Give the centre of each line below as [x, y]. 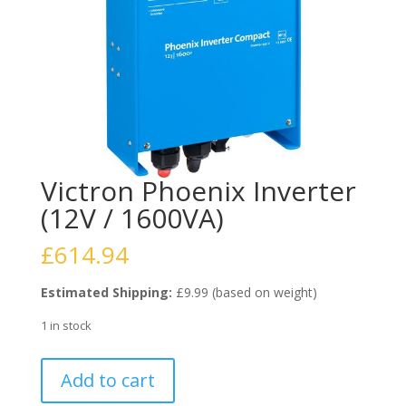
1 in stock [66, 325]
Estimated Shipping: [106, 292]
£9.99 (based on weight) [244, 292]
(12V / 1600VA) [132, 217]
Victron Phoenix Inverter [198, 190]
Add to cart [107, 380]
